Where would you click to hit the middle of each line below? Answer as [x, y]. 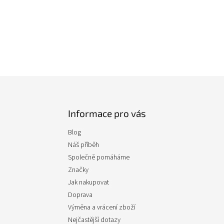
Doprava [80, 195]
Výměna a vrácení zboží [102, 207]
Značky [78, 170]
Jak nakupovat [88, 182]
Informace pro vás [107, 113]
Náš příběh [83, 145]
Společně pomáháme [99, 157]
